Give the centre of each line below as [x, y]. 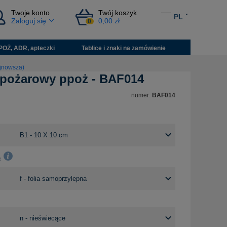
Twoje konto [31, 13]
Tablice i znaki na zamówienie [124, 48]
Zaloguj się [29, 21]
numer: [142, 96]
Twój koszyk [117, 13]
